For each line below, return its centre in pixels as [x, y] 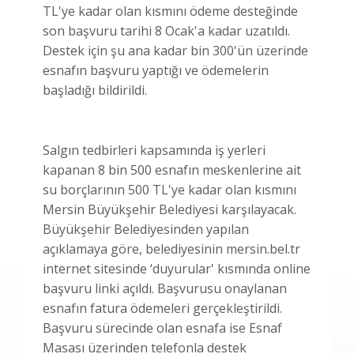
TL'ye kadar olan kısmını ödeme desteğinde [170, 11]
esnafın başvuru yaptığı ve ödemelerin [156, 70]
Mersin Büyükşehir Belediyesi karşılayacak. [169, 209]
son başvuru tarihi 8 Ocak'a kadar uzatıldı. [166, 30]
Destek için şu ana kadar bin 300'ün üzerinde [175, 50]
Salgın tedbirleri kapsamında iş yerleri [154, 150]
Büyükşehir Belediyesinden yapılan [146, 229]
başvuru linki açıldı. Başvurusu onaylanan [165, 288]
